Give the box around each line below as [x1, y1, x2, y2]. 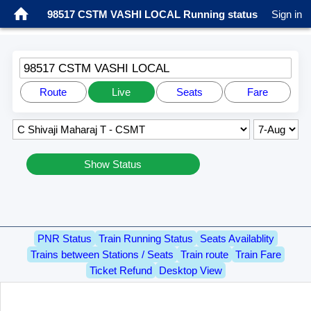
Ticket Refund [89, 264, 152, 277]
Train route [180, 249, 228, 261]
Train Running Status [98, 233, 193, 245]
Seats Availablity [199, 233, 274, 245]
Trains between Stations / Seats [30, 249, 174, 261]
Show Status [84, 158, 142, 170]
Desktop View [158, 264, 222, 277]
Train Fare [235, 249, 281, 261]
